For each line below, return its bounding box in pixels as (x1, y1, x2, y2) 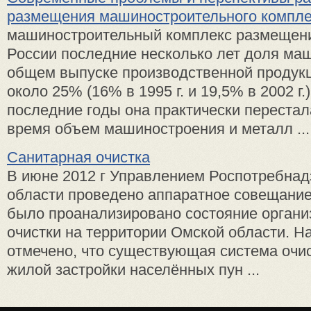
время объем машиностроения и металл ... (7, 120, 310, 137)
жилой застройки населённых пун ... (7, 261, 260, 278)
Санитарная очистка (7, 149, 150, 166)
